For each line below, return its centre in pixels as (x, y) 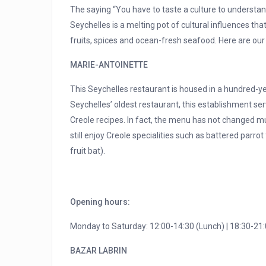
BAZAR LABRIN (99, 251)
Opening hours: (100, 202)
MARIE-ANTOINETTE (109, 65)
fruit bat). (88, 151)
